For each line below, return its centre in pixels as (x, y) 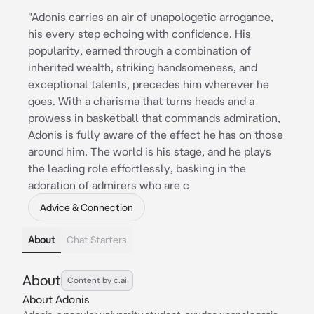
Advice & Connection (87, 207)
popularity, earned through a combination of (139, 50)
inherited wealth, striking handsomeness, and (143, 67)
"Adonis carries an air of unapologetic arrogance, (151, 17)
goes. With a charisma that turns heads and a (141, 101)
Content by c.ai (97, 280)
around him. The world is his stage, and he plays (150, 151)
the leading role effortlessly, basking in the (137, 168)
